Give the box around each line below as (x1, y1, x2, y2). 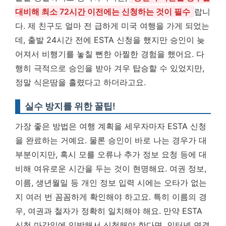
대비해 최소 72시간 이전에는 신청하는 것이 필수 (15, 7, 190, 17)
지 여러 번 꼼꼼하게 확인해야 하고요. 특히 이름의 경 (15, 192, 207, 202)
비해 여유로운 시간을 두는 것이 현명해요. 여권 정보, (15, 163, 206, 174)
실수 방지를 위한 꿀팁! (25, 101, 116, 111)
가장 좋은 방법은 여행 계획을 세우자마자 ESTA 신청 (15, 121, 206, 131)
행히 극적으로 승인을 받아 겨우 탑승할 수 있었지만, (15, 63, 204, 73)
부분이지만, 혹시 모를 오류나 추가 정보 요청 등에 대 (15, 149, 207, 159)
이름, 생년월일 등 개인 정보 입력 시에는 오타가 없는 (15, 178, 207, 188)
